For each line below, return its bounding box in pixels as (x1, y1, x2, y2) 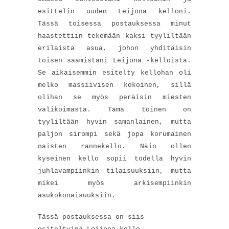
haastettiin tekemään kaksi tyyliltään (38, 32, 191, 40)
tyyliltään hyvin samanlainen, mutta (38, 118, 191, 126)
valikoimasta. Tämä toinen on (38, 106, 191, 114)
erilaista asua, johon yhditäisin (38, 44, 191, 53)
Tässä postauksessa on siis (38, 213, 144, 221)
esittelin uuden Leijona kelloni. (38, 8, 191, 16)
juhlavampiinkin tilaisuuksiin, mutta (38, 167, 191, 175)
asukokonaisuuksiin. (38, 192, 116, 200)
